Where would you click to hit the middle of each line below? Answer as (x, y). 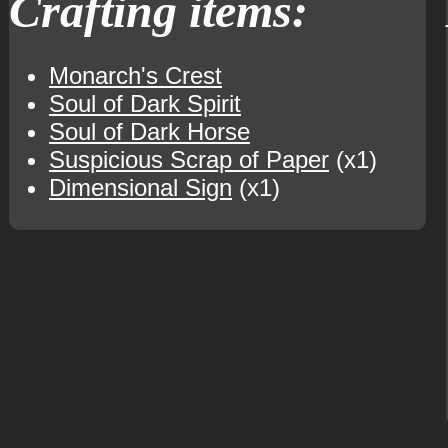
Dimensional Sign (140, 187)
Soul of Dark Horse (149, 131)
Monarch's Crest (135, 75)
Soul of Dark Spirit (144, 103)
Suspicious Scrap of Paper (188, 159)
